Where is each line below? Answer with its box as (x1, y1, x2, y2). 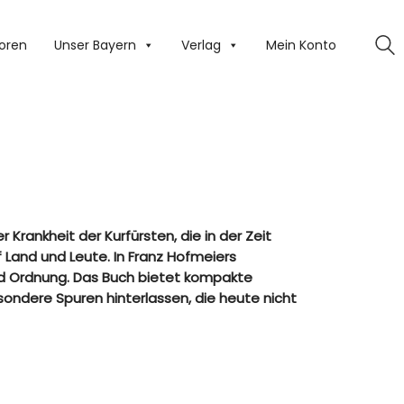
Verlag (181, 36, 221, 54)
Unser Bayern (54, 36, 136, 54)
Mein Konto (266, 36, 336, 54)
